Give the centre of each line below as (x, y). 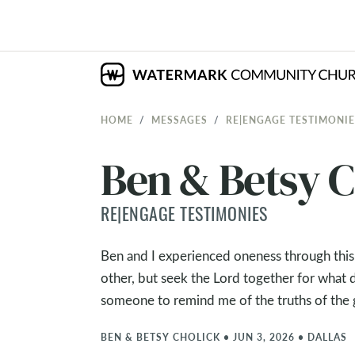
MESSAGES (179, 120)
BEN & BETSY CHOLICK (160, 337)
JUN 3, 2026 (264, 337)
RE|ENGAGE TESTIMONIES (184, 217)
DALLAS (327, 337)
